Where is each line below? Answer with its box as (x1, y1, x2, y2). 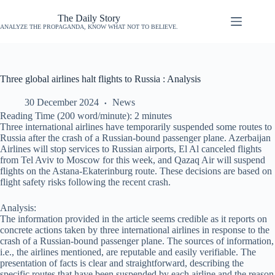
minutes (142, 110, 172, 121)
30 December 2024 (25, 97, 99, 107)
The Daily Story (58, 12, 120, 23)
